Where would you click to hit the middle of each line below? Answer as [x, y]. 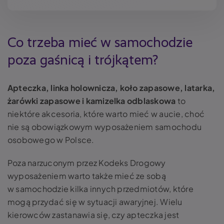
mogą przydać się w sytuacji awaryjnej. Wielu [95, 202]
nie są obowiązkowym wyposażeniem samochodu [105, 127]
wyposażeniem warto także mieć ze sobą [87, 176]
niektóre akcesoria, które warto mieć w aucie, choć [106, 114]
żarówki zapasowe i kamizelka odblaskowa [92, 101]
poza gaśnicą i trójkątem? [83, 60]
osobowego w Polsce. [51, 140]
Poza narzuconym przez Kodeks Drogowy [87, 163]
